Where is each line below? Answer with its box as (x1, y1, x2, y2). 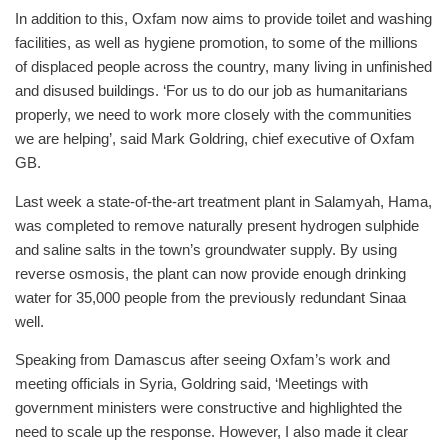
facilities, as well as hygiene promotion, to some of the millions (15, 34, 418, 51)
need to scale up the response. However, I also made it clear (15, 424, 408, 441)
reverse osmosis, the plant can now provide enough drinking (15, 265, 406, 282)
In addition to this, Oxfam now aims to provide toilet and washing (15, 10, 432, 27)
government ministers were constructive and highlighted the (15, 400, 402, 417)
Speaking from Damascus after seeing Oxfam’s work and (15, 352, 390, 369)
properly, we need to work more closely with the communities (15, 106, 412, 123)
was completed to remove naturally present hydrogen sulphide (15, 217, 419, 234)
